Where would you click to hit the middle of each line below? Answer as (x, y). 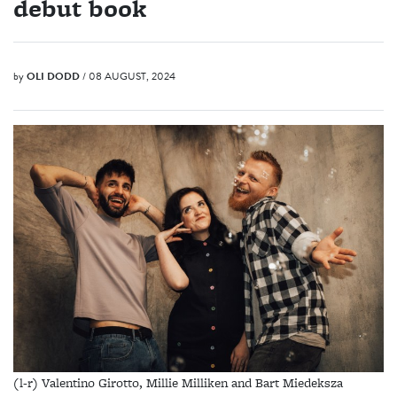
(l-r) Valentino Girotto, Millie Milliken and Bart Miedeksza (178, 383)
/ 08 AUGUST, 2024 (129, 77)
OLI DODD (53, 77)
